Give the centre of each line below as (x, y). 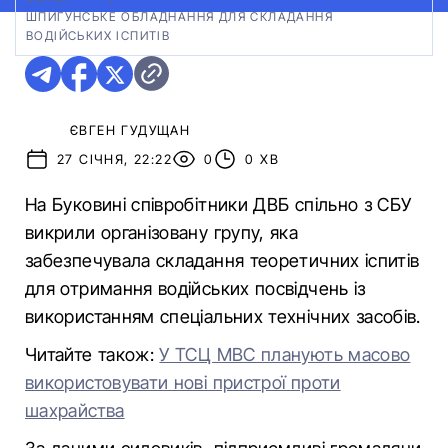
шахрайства (75, 410)
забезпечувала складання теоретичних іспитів (222, 260)
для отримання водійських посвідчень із (195, 288)
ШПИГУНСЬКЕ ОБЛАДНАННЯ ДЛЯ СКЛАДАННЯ (179, 16)
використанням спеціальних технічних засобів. (223, 316)
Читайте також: (92, 354)
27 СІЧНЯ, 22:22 (114, 159)
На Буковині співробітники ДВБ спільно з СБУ (218, 204)
